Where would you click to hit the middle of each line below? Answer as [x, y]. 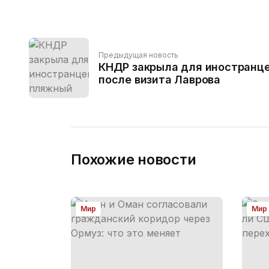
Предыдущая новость [138, 55]
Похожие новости [134, 159]
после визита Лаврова [159, 80]
